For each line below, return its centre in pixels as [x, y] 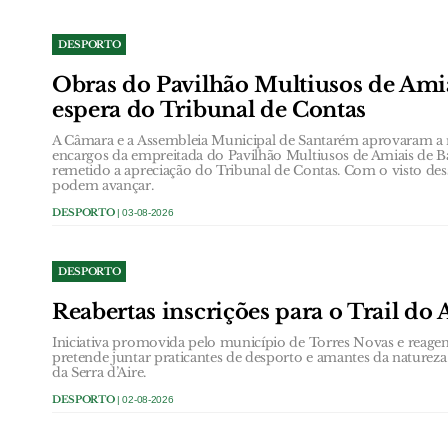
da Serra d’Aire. [99, 372]
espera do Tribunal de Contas [209, 109]
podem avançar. [103, 185]
